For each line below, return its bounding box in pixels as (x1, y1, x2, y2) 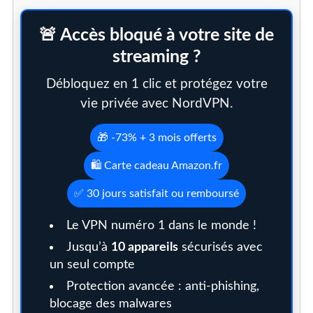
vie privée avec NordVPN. (80, 96, 233, 110)
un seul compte (49, 258, 135, 271)
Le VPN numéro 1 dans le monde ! (66, 219, 256, 232)
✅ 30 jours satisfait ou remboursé (74, 187, 239, 199)
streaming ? (112, 48, 201, 66)
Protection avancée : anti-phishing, (66, 279, 259, 293)
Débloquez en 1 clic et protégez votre (45, 77, 268, 91)
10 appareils (110, 240, 178, 254)
